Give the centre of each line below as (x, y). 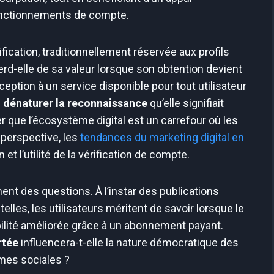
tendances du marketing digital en (162, 138)
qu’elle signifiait (186, 103)
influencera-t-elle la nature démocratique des (128, 243)
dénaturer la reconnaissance (75, 103)
